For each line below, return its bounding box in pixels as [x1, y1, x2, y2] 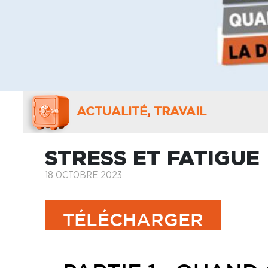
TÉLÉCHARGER [63, 212, 203, 229]
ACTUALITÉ [77, 106, 147, 117]
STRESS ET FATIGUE [45, 145, 260, 169]
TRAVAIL [154, 106, 206, 117]
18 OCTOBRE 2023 [45, 170, 122, 180]
